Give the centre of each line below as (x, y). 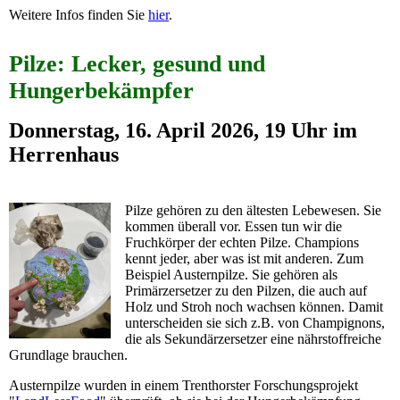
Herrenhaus (64, 154)
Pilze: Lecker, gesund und (137, 63)
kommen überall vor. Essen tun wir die (234, 226)
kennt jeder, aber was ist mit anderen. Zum (245, 258)
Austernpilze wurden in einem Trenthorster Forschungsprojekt (183, 385)
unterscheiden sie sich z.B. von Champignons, (255, 322)
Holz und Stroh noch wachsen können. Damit (254, 306)
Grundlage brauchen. (68, 354)
